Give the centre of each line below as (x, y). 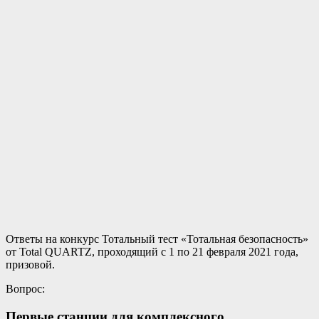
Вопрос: (25, 288)
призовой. (30, 264)
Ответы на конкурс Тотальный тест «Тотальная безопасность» (157, 239)
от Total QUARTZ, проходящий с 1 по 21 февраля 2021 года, (152, 251)
